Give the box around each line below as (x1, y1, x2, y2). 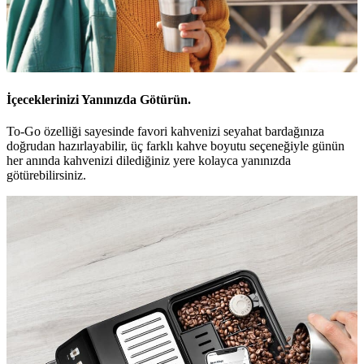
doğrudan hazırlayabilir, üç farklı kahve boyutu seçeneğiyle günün (6, 139, 344, 154)
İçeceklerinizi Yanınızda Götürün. (6, 93, 191, 107)
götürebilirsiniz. (6, 168, 86, 183)
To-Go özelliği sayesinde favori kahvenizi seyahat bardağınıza (6, 124, 324, 139)
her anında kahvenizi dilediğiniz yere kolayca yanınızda (6, 154, 291, 168)
